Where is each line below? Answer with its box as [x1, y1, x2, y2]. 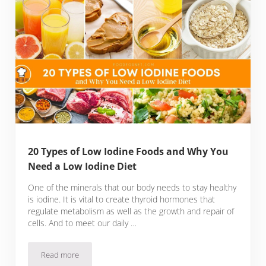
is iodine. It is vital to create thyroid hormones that [28, 193, 216, 205]
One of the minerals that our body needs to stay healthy [28, 181, 237, 193]
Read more [41, 249, 80, 260]
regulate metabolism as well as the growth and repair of [28, 205, 235, 217]
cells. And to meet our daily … [28, 217, 137, 229]
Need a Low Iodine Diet [28, 159, 137, 173]
